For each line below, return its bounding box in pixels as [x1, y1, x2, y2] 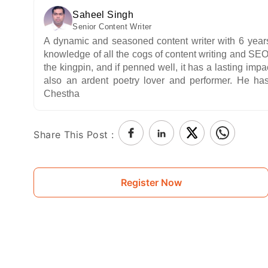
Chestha [44, 89, 80, 99]
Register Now [120, 176, 182, 189]
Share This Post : [33, 128, 114, 141]
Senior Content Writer [72, 22, 152, 32]
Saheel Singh [72, 10, 134, 20]
